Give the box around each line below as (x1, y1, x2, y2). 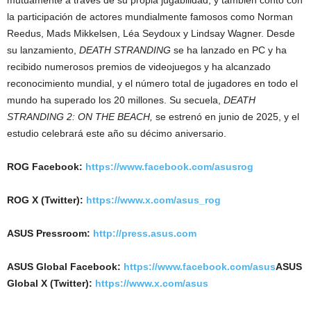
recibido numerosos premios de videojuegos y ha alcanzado (7, 60, 271, 72)
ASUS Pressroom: (7, 227, 93, 239)
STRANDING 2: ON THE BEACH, (7, 110, 153, 122)
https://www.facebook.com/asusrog (85, 160, 253, 172)
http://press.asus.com (93, 227, 196, 239)
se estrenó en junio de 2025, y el (153, 110, 299, 122)
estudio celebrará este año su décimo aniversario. (7, 127, 226, 139)
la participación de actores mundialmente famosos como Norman (7, 10, 293, 22)
